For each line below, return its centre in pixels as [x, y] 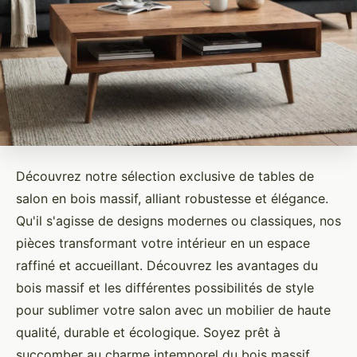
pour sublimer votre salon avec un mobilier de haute [173, 310]
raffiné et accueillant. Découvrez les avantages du [167, 266]
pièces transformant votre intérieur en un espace [163, 243]
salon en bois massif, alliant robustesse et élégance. [172, 199]
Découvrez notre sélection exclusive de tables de [165, 177]
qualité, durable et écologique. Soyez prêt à [148, 333]
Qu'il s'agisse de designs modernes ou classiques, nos [178, 221]
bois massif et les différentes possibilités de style [165, 288]
